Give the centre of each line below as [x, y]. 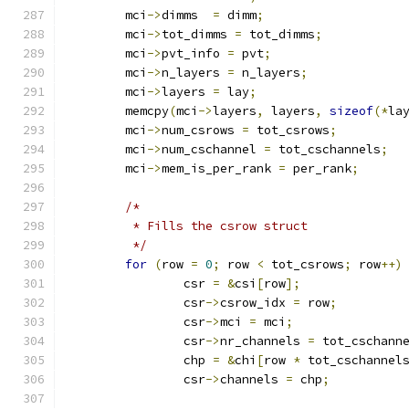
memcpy [147, 111]
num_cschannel [213, 149]
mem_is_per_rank [220, 168]
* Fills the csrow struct [216, 226]
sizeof [351, 111]
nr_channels [264, 341]
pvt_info [194, 53]
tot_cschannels [326, 149]
